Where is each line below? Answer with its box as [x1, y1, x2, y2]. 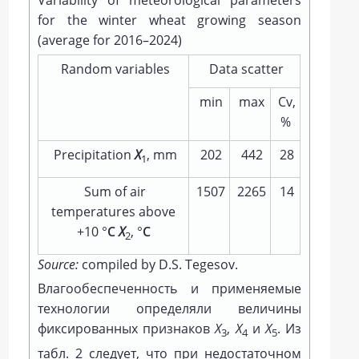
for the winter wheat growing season [38, 11, 301, 30]
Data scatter [205, 60, 284, 79]
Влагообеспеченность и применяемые [38, 280, 301, 298]
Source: [38, 256, 83, 274]
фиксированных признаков [38, 320, 216, 338]
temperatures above [51, 203, 176, 221]
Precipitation [50, 146, 135, 164]
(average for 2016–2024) [38, 31, 183, 50]
